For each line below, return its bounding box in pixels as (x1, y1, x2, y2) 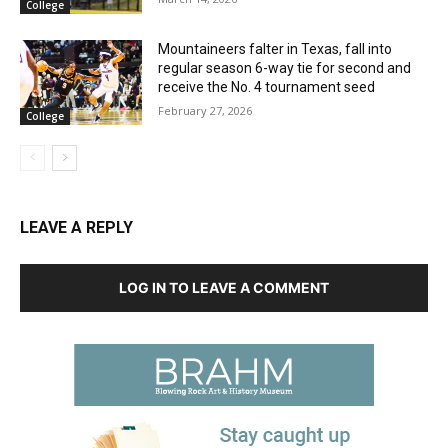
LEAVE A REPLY (20, 218, 133, 238)
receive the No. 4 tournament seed (158, 78, 376, 95)
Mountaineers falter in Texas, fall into (158, 40, 393, 57)
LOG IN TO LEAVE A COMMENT (119, 279, 329, 297)
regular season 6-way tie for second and (158, 59, 412, 76)
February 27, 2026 (158, 102, 253, 118)
